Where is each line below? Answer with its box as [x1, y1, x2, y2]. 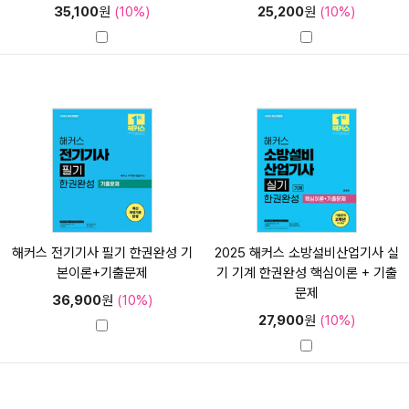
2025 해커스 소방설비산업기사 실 [214, 244, 399, 261]
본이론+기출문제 [56, 264, 148, 281]
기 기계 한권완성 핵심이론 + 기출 [215, 264, 397, 281]
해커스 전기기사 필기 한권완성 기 [11, 244, 193, 261]
